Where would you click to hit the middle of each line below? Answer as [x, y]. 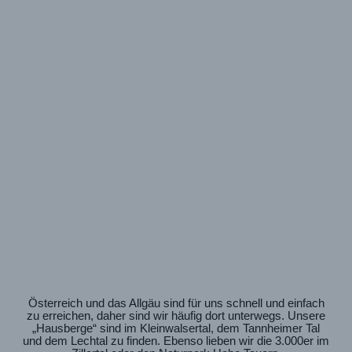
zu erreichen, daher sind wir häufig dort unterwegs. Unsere [176, 315]
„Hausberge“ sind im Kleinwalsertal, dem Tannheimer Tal [176, 328]
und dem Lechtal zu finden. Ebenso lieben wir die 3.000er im [176, 341]
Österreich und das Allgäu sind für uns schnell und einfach [176, 303]
